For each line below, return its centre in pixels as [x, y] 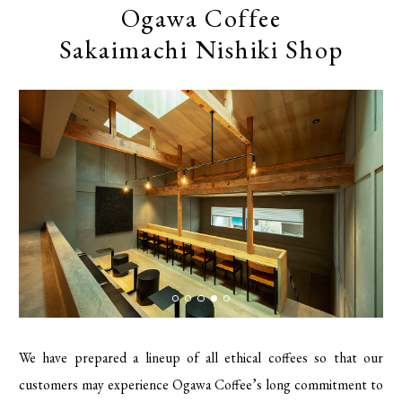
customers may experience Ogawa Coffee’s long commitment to [201, 384]
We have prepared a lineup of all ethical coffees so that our [201, 357]
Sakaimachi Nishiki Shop [201, 50]
